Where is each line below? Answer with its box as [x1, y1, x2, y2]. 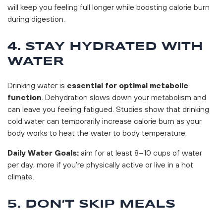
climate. [7, 171, 34, 181]
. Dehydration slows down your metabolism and [42, 92, 206, 102]
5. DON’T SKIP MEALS [7, 198, 175, 210]
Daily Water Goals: [7, 148, 81, 157]
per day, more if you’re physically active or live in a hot [7, 160, 193, 169]
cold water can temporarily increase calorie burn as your [7, 116, 202, 125]
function [7, 92, 42, 102]
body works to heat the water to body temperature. [7, 128, 187, 137]
